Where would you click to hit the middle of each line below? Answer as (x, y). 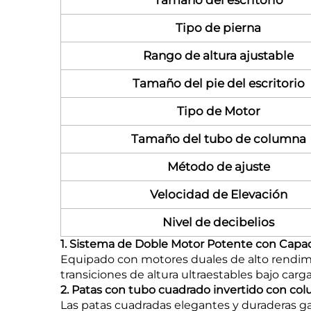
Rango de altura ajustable (218, 56)
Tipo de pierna (218, 28)
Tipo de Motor (218, 111)
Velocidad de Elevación (218, 195)
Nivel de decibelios (218, 222)
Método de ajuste (218, 167)
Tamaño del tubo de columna (218, 139)
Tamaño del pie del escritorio (218, 84)
